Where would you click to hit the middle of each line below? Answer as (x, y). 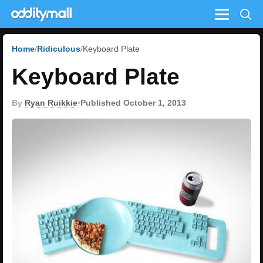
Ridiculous (59, 49)
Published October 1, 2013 (133, 103)
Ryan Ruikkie (51, 103)
